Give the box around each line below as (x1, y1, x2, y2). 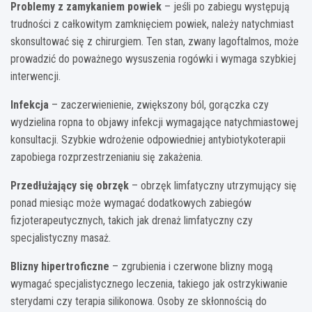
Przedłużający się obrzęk (10, 179, 129, 193)
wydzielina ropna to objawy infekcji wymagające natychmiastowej (10, 116, 298, 130)
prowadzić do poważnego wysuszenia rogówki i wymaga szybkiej (10, 52, 296, 66)
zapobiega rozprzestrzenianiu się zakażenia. (10, 150, 203, 164)
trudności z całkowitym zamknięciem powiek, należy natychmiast (10, 17, 294, 31)
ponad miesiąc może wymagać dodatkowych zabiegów (10, 196, 251, 210)
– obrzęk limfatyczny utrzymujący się (129, 179, 297, 193)
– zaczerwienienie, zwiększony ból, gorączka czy (49, 98, 269, 112)
